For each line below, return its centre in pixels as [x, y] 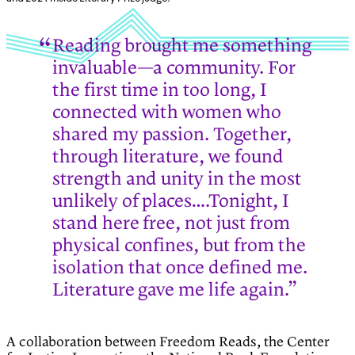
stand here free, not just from [171, 224]
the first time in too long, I [160, 91]
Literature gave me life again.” [175, 290]
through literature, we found [168, 157]
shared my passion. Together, [172, 135]
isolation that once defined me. [180, 268]
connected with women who [167, 113]
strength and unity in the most [177, 179]
